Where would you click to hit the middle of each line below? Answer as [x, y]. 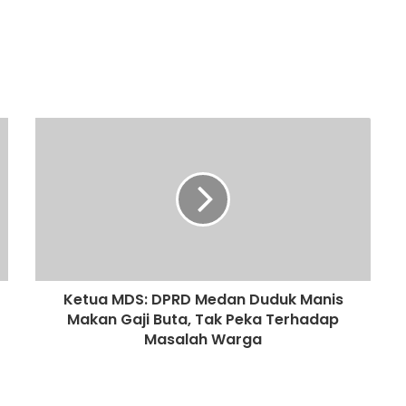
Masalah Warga [203, 339]
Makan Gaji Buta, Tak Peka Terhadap [203, 319]
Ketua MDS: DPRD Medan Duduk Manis [203, 299]
